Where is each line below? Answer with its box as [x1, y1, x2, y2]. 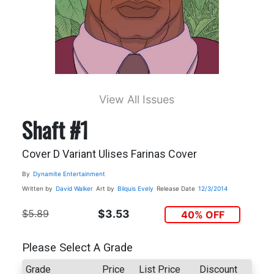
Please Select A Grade [21, 241, 133, 255]
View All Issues [99, 92, 175, 106]
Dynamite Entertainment [32, 169, 105, 177]
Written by [21, 184, 53, 192]
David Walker [55, 184, 93, 192]
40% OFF [180, 208, 224, 221]
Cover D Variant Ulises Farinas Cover [21, 147, 197, 160]
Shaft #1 [21, 113, 88, 146]
